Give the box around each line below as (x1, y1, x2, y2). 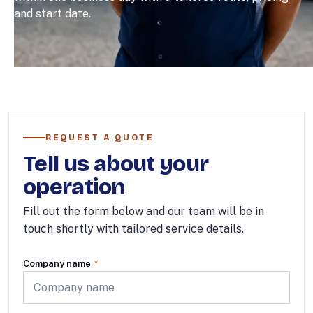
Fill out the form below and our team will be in (23, 205, 264, 218)
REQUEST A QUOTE (45, 133, 154, 143)
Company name (23, 259, 93, 269)
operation (23, 173, 126, 201)
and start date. (14, 7, 91, 20)
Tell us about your (23, 150, 209, 177)
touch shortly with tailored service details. (23, 222, 244, 235)
